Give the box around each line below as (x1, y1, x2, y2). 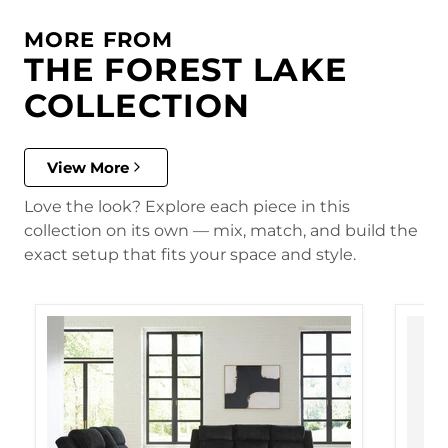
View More (47, 157, 129, 177)
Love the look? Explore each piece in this (24, 196, 350, 216)
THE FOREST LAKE (24, 50, 347, 90)
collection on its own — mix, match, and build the (24, 220, 418, 240)
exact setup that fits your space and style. (24, 244, 356, 264)
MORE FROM (24, 27, 174, 53)
